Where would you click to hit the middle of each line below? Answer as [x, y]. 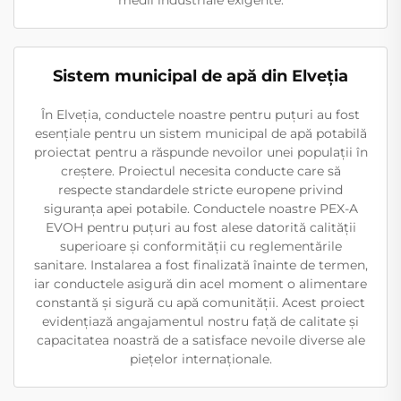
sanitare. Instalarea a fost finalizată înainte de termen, [200, 265]
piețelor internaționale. [200, 359]
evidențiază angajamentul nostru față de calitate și [200, 321]
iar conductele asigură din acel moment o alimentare [200, 284]
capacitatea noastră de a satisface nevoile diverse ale [200, 340]
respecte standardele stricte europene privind [200, 190]
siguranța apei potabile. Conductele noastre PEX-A [200, 209]
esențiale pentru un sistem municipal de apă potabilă [200, 133]
